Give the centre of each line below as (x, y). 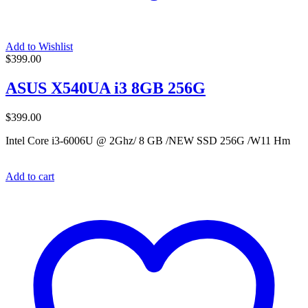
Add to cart (30, 176)
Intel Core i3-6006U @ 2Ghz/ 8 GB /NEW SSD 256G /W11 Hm (148, 141)
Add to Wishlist (39, 47)
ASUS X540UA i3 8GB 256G (106, 88)
